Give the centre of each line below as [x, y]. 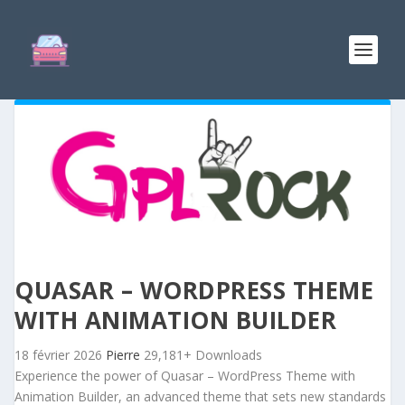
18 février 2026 [60, 355]
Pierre [125, 355]
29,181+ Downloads [203, 355]
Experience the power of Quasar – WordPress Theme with [185, 376]
